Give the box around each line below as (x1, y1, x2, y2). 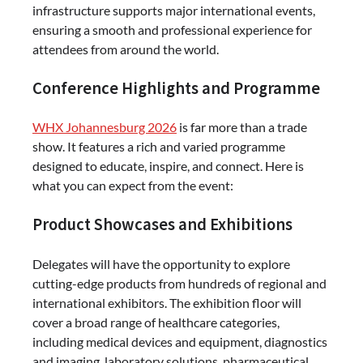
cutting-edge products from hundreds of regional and (32, 275, 327, 291)
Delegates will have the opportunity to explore (32, 255, 290, 271)
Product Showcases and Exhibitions (32, 214, 293, 236)
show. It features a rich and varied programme (32, 139, 285, 155)
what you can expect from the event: (32, 177, 233, 194)
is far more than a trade (177, 119, 307, 135)
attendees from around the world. (32, 41, 219, 57)
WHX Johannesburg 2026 (32, 119, 177, 135)
